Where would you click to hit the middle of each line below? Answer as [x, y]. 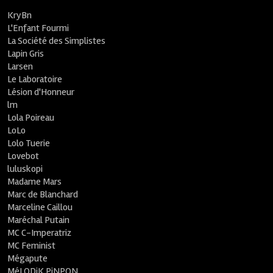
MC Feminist [32, 246]
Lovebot [23, 156]
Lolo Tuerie [29, 143]
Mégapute [28, 258]
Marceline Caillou [40, 207]
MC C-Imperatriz [40, 233]
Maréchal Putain [39, 220]
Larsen [20, 66]
